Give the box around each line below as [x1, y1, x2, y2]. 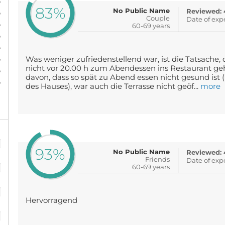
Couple [146, 14, 170, 22]
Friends [145, 155, 170, 163]
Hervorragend [25, 196, 77, 205]
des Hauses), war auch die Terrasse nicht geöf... [25, 82, 200, 91]
